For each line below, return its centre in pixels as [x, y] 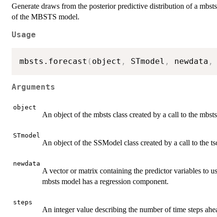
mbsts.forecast [53, 61]
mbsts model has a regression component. [105, 181]
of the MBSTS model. [46, 16]
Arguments [33, 87]
